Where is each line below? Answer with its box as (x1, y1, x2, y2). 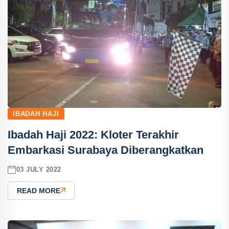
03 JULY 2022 (16, 166, 61, 174)
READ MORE (17, 186, 60, 195)
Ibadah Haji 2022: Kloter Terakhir (8, 128, 179, 141)
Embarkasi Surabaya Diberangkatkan (8, 143, 203, 156)
